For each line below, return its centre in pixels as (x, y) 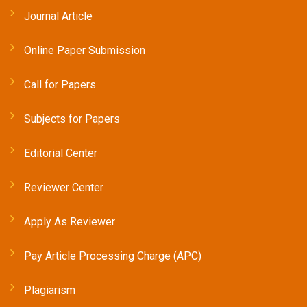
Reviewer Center (64, 188)
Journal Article (58, 16)
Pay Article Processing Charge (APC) (113, 256)
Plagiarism (50, 291)
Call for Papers (60, 85)
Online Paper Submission (85, 51)
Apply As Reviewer (70, 222)
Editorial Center (61, 153)
